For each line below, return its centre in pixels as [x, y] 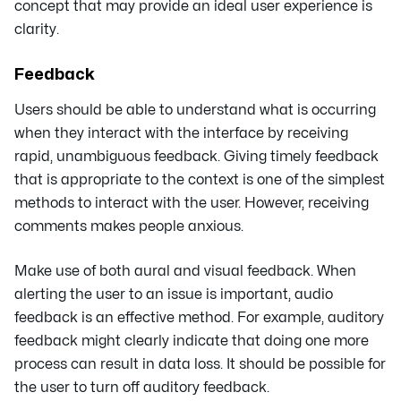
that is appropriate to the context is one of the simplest [200, 180]
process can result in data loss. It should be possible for [200, 365]
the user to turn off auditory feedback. [142, 388]
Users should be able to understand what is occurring [195, 111]
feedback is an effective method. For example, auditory [199, 318]
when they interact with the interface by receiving [181, 134]
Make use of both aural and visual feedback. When [185, 272]
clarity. [37, 30]
